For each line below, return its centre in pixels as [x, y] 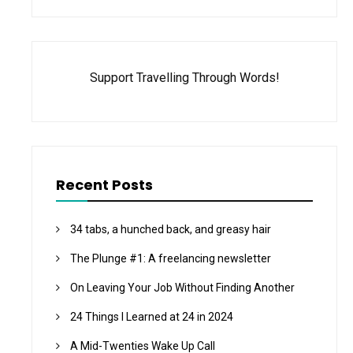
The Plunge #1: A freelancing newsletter [171, 259]
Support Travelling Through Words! [184, 78]
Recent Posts [104, 185]
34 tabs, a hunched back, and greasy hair [171, 230]
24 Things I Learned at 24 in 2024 [152, 317]
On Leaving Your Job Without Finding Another [182, 288]
